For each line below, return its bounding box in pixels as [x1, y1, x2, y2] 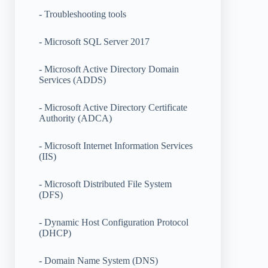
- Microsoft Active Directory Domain [39, 64, 179, 75]
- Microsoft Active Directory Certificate [39, 102, 187, 113]
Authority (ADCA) [39, 113, 112, 124]
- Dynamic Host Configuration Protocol [39, 217, 188, 228]
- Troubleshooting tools [39, 9, 126, 20]
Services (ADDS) [39, 75, 106, 86]
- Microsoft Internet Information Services [39, 141, 193, 151]
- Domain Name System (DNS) [39, 255, 158, 266]
